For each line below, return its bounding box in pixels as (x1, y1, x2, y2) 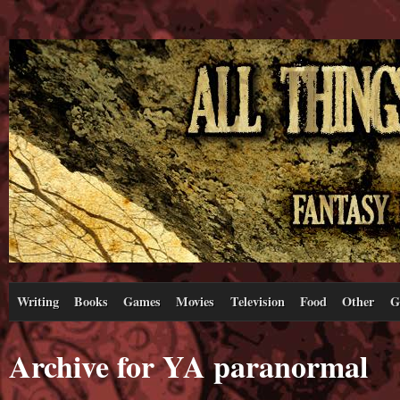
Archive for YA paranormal (9, 343, 368, 388)
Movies (176, 291, 215, 311)
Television (229, 291, 285, 311)
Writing (16, 291, 59, 311)
